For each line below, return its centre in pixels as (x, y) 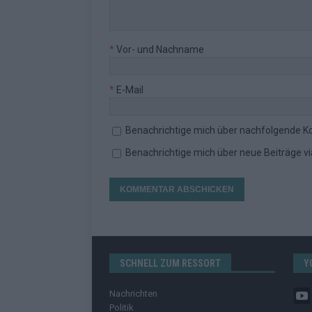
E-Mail (129, 90)
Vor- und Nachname (159, 50)
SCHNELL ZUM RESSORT (170, 264)
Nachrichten (133, 294)
